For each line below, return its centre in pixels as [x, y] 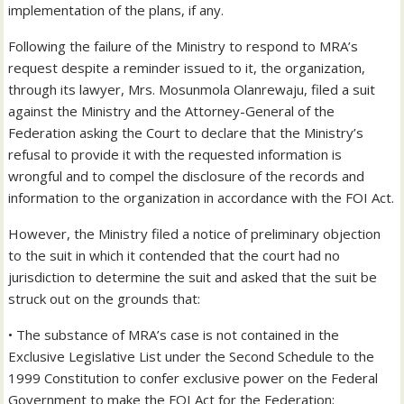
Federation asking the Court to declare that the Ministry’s [186, 133]
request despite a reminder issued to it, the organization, [187, 68]
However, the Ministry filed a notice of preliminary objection [195, 234]
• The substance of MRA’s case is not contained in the [174, 335]
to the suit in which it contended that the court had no [174, 256]
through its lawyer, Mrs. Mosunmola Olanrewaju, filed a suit [192, 90]
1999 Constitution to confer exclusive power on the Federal [193, 378]
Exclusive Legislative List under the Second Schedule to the [192, 357]
